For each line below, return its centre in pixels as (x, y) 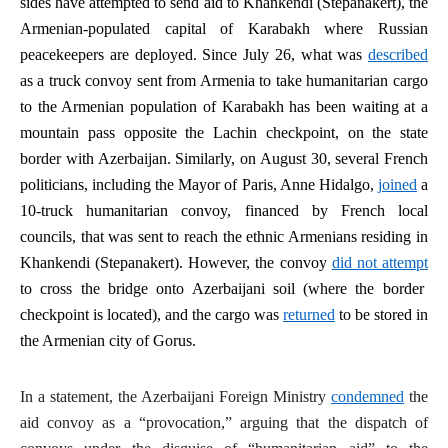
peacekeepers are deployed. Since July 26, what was (194, 54)
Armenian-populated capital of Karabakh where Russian (224, 28)
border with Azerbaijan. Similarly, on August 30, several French (224, 158)
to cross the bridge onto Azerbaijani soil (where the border (222, 288)
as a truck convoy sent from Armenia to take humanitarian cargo (224, 80)
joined (397, 184)
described (398, 54)
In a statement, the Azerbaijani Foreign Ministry (175, 396)
